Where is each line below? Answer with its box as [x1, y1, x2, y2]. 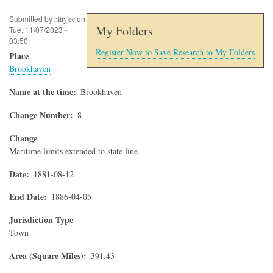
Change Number [9, 108, 70, 122]
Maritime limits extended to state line [9, 144, 138, 157]
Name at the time [9, 85, 73, 99]
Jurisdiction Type [9, 213, 73, 227]
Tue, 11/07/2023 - [9, 24, 67, 35]
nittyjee [54, 14, 75, 24]
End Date [9, 190, 44, 204]
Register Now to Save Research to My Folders [96, 46, 255, 58]
